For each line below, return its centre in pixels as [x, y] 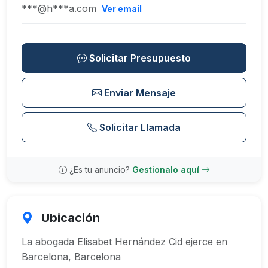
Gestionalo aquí [167, 170]
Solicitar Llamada [140, 127]
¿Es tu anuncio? [100, 170]
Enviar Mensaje [140, 93]
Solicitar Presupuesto [140, 58]
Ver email [122, 9]
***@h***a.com [59, 8]
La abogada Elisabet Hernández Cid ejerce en [124, 242]
